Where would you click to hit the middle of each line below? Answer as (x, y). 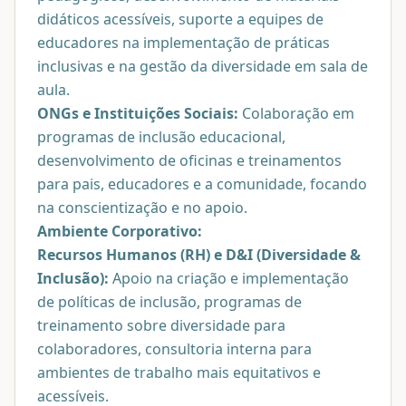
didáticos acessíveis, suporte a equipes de (180, 19)
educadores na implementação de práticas (184, 42)
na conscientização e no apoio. (142, 207)
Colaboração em (296, 113)
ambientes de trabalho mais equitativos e (179, 372)
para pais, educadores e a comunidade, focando (202, 184)
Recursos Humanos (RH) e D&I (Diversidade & (199, 254)
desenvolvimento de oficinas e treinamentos (189, 160)
